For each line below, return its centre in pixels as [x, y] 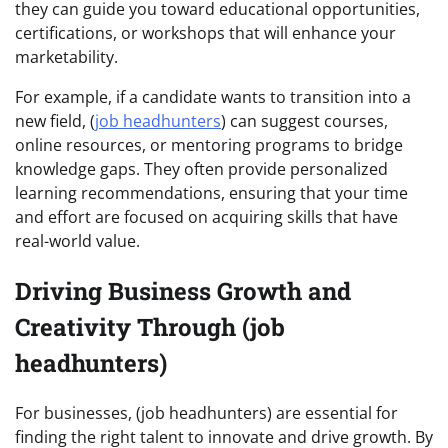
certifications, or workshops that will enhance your [205, 33]
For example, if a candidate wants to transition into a [213, 97]
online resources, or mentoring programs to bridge [209, 145]
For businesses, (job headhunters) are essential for [206, 413]
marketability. [66, 57]
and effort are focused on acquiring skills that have [206, 217]
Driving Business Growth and [183, 291]
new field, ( [55, 121]
